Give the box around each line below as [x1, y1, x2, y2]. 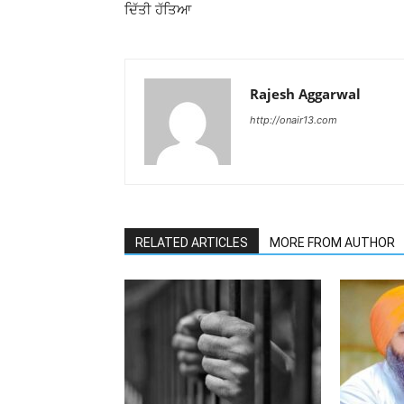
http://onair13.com [250, 114, 337, 126]
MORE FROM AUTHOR [270, 235, 395, 250]
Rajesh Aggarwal [250, 85, 361, 103]
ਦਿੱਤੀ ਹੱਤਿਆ [124, 2, 191, 18]
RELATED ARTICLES [135, 235, 248, 250]
